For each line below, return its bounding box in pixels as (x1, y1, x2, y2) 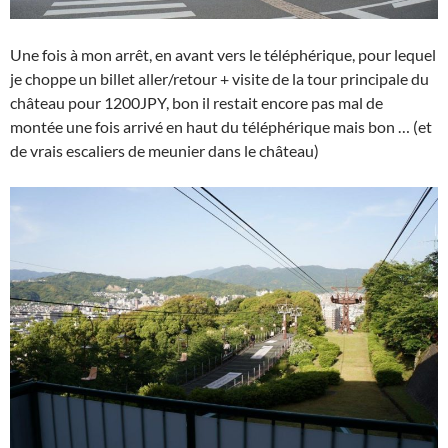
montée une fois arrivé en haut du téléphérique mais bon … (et (10, 117, 432, 137)
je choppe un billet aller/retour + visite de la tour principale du (10, 69, 429, 89)
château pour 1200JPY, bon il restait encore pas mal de (10, 93, 383, 113)
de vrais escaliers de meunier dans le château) (10, 141, 319, 161)
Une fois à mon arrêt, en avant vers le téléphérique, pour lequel (10, 45, 436, 65)
